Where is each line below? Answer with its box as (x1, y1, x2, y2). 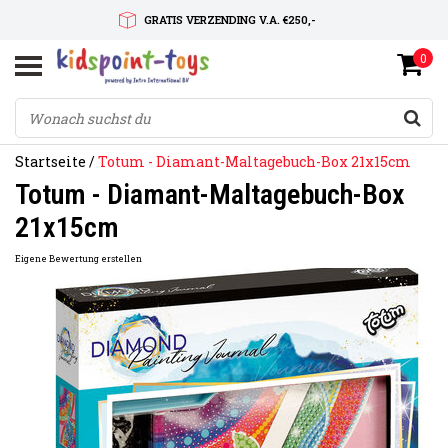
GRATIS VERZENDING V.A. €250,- (143, 12, 316, 27)
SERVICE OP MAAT (178, 90, 278, 105)
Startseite (15, 151, 86, 171)
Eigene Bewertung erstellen (15, 253, 142, 264)
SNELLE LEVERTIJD (179, 51, 280, 66)
